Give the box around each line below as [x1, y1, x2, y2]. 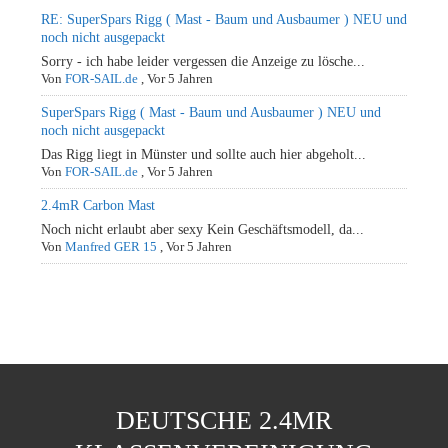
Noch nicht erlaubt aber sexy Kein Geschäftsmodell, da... [41, 222, 364, 237]
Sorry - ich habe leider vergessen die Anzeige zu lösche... [41, 54, 365, 69]
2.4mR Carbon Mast [41, 198, 155, 213]
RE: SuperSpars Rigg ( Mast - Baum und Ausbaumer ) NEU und [41, 12, 407, 27]
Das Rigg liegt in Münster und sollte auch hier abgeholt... [41, 147, 366, 162]
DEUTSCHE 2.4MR [116, 406, 332, 435]
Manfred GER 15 [65, 239, 157, 254]
